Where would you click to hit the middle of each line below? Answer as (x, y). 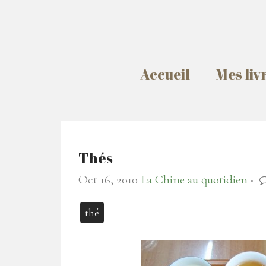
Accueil (165, 74)
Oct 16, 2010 (108, 180)
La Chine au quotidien (194, 180)
